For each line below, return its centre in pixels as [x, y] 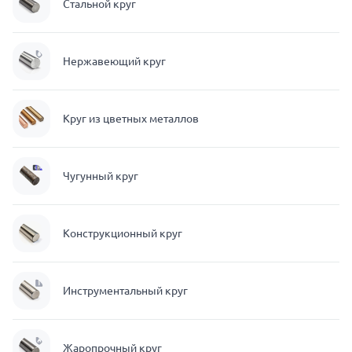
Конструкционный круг [123, 233]
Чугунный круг [101, 176]
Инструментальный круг [125, 291]
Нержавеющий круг [114, 61]
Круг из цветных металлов [131, 119]
